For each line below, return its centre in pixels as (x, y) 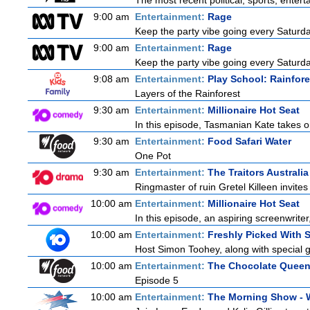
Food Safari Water (249, 141)
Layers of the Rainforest (188, 93)
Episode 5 (157, 280)
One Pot (153, 156)
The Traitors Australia (258, 172)
